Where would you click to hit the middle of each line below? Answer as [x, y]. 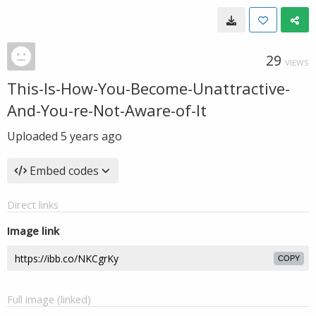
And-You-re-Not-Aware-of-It [107, 110]
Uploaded [34, 136]
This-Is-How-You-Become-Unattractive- [148, 88]
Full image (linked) [49, 299]
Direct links [33, 205]
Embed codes [64, 171]
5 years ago [91, 136]
